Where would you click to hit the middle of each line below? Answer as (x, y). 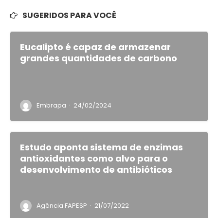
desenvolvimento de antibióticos (96, 170)
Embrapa (51, 106)
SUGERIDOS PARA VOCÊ (69, 16)
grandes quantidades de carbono (99, 58)
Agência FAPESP (62, 206)
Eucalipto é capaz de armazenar (95, 47)
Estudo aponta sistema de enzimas (101, 147)
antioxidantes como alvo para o (94, 159)
